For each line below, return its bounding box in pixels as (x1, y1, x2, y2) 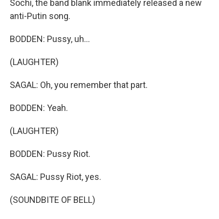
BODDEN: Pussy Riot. (10, 149, 90, 159)
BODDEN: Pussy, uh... (10, 34, 90, 44)
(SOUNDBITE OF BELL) (10, 195, 95, 205)
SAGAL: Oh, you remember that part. (10, 80, 148, 90)
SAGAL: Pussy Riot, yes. (10, 172, 101, 182)
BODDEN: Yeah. (10, 103, 68, 113)
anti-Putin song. (10, 11, 70, 21)
